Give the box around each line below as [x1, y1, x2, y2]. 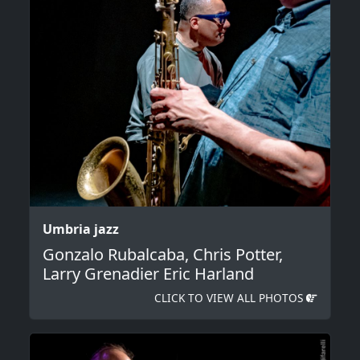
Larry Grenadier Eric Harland [43, 263, 254, 285]
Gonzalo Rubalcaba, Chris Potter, [43, 243, 283, 266]
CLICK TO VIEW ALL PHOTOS [154, 290, 306, 306]
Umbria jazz [43, 220, 119, 239]
